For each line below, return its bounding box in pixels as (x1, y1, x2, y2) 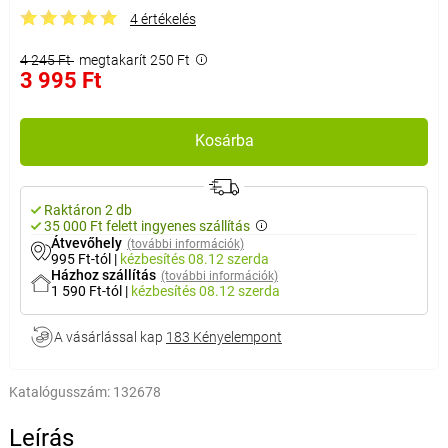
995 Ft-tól (50, 250, 114, 267)
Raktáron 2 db (43, 201, 132, 218)
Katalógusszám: (8, 383, 110, 400)
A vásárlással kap (53, 328, 166, 345)
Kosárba (194, 130, 254, 150)
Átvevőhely (50, 234, 122, 251)
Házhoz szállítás (50, 266, 156, 283)
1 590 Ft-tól (50, 282, 125, 299)
